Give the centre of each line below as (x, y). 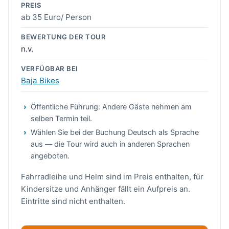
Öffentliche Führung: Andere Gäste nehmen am (111, 106)
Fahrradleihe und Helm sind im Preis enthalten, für (112, 177)
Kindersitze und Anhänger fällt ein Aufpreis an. (106, 189)
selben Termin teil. (62, 118)
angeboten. (50, 156)
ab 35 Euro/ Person (56, 17)
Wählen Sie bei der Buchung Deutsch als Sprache (115, 132)
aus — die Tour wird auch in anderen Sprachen (110, 144)
